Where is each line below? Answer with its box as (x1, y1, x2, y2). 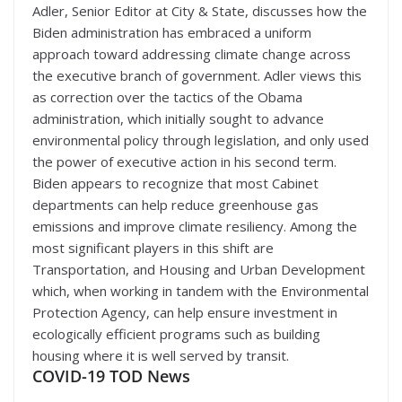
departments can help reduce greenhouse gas (32, 196, 319, 214)
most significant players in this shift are (32, 239, 274, 257)
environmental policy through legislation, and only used (32, 131, 369, 149)
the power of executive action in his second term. (32, 153, 336, 170)
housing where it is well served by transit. (32, 346, 289, 364)
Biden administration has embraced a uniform (32, 23, 311, 41)
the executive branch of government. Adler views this (32, 66, 362, 84)
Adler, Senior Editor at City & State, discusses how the (32, 2, 367, 20)
